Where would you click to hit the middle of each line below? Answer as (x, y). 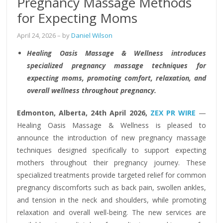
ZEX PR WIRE (173, 112)
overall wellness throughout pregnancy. (92, 90)
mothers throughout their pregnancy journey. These (111, 162)
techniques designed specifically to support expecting (111, 150)
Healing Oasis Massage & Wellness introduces (116, 53)
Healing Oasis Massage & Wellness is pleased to (111, 125)
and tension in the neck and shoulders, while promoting (111, 200)
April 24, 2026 (37, 35)
